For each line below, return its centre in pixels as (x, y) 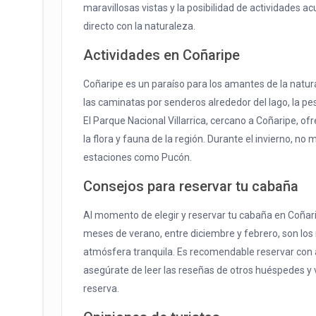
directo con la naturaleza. (139, 26)
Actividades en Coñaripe (162, 55)
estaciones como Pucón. (138, 158)
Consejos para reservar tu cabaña (191, 187)
